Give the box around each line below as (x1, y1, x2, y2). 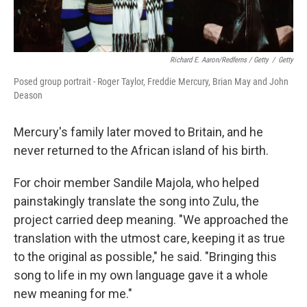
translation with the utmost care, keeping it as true (14, 231, 285, 245)
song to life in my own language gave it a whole (14, 268, 268, 282)
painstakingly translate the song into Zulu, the (14, 194, 259, 208)
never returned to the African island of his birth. (14, 143, 269, 158)
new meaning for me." (14, 286, 132, 301)
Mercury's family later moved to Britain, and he (14, 125, 263, 139)
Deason (14, 90, 42, 101)
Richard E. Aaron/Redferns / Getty (170, 56, 269, 64)
